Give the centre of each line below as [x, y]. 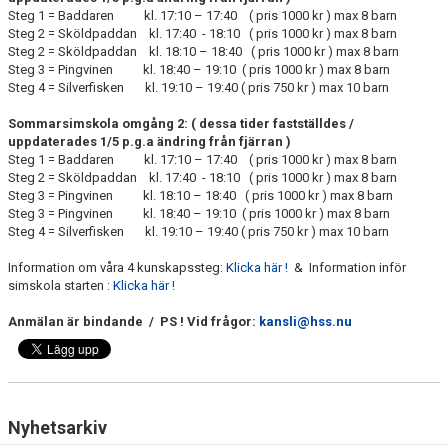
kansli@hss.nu [304, 321]
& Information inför [347, 267]
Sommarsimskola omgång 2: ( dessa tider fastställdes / [181, 123]
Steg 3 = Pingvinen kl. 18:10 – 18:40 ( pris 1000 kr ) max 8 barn [200, 195]
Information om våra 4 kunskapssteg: [117, 267]
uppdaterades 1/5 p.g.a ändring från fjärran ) [151, 141]
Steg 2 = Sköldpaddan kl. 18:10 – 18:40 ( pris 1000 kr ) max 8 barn [203, 51]
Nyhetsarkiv [57, 427]
